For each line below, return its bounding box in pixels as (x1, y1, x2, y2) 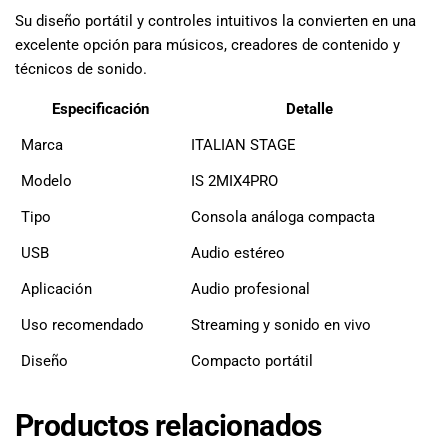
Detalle (285, 99, 333, 118)
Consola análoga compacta (191, 207, 375, 226)
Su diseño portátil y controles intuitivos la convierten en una (15, 11, 416, 30)
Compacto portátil (191, 351, 313, 370)
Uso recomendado (21, 315, 144, 334)
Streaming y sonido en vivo (191, 315, 371, 334)
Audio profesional (191, 279, 310, 298)
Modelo (21, 171, 72, 190)
